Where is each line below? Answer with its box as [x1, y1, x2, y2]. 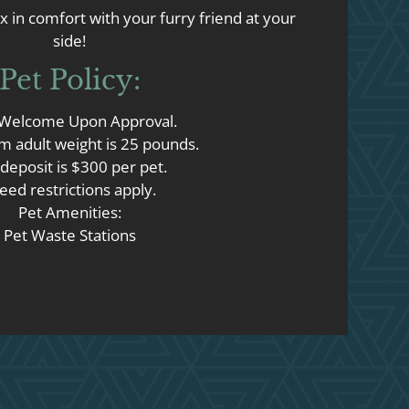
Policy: [48, 63, 141, 97]
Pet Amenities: [17, 201, 121, 223]
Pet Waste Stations [3, 224, 136, 246]
